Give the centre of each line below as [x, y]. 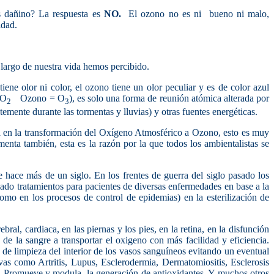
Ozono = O [43, 98]
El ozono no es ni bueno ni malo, [199, 13]
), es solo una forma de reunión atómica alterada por [169, 98]
